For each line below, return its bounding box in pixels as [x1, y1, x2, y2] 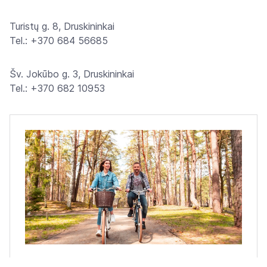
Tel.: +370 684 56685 [10, 35, 108, 46]
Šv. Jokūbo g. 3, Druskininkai [10, 68, 134, 80]
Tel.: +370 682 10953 [10, 82, 105, 94]
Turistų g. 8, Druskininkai [10, 20, 114, 32]
